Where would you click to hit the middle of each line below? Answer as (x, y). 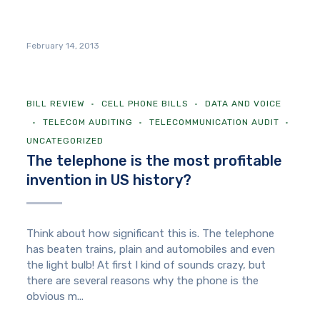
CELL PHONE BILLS (145, 104)
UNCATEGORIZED (65, 141)
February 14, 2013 (63, 46)
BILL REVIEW (56, 104)
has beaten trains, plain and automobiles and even (151, 250)
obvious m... (55, 297)
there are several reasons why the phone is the (143, 281)
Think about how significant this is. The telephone (151, 234)
